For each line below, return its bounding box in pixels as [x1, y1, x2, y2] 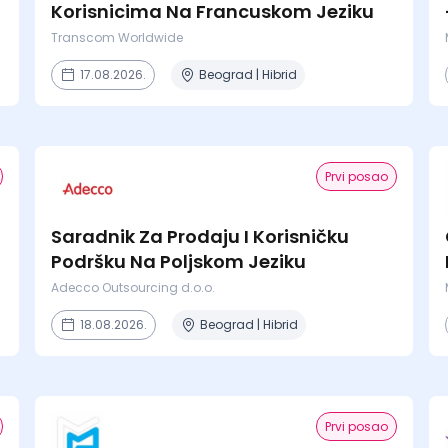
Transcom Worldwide [50, 29, 183, 46]
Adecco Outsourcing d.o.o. [50, 279, 215, 296]
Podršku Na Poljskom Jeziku [50, 249, 306, 274]
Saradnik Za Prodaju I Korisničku [50, 224, 349, 249]
